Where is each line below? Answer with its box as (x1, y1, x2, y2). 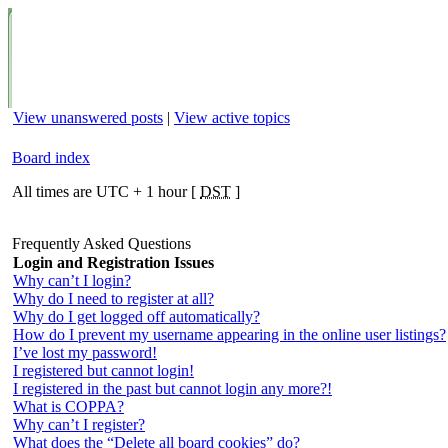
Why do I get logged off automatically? (13, 308, 260, 325)
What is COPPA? (13, 398, 124, 415)
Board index (12, 149, 90, 166)
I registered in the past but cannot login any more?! (13, 380, 332, 397)
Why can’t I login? (13, 272, 131, 289)
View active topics (174, 109, 290, 126)
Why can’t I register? (13, 416, 145, 433)
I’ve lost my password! (13, 344, 157, 361)
